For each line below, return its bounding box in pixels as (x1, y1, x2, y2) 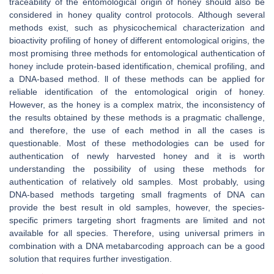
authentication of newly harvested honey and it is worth (9, 151, 265, 161)
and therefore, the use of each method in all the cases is (9, 125, 265, 135)
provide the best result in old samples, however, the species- (9, 202, 265, 212)
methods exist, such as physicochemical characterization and (9, 23, 265, 32)
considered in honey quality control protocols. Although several (9, 10, 265, 20)
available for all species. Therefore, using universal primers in (9, 228, 265, 238)
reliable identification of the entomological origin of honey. (9, 87, 265, 97)
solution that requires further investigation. (9, 254, 172, 264)
